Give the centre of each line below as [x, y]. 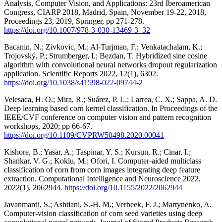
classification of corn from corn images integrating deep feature [102, 169]
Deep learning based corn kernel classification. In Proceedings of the [111, 108]
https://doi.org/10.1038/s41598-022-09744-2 [73, 82]
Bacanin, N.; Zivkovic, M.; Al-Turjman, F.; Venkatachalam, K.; [103, 47]
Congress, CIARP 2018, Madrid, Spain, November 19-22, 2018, [105, 12]
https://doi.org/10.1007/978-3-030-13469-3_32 [77, 30]
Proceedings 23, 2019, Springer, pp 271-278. [74, 21]
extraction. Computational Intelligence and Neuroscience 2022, [102, 178]
